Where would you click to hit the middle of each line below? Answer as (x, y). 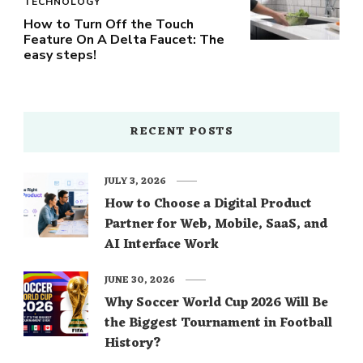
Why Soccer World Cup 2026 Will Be (216, 303)
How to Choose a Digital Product (208, 204)
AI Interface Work (162, 244)
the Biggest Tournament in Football (218, 323)
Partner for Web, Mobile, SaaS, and (216, 224)
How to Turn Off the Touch (109, 24)
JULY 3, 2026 (135, 181)
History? (133, 343)
